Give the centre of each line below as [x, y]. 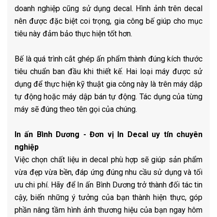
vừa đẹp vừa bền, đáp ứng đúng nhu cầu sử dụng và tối [108, 172]
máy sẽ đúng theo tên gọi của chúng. [76, 109]
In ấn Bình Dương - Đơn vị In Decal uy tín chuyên [108, 135]
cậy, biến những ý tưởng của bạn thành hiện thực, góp [108, 198]
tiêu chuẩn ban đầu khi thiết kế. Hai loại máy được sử [108, 72]
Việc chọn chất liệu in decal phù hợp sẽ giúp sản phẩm [108, 160]
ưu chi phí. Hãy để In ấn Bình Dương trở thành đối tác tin [108, 185]
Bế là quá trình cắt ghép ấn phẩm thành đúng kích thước [108, 59]
